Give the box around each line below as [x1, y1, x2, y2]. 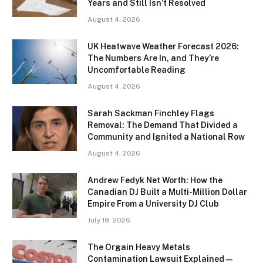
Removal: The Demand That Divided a [87, 120, 238, 130]
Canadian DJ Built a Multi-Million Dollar [87, 187, 247, 197]
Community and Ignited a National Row [87, 131, 245, 141]
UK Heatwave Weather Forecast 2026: [87, 41, 239, 51]
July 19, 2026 [87, 215, 130, 224]
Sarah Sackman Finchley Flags [87, 108, 214, 118]
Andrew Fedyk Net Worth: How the [87, 175, 222, 185]
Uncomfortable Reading [87, 65, 186, 75]
